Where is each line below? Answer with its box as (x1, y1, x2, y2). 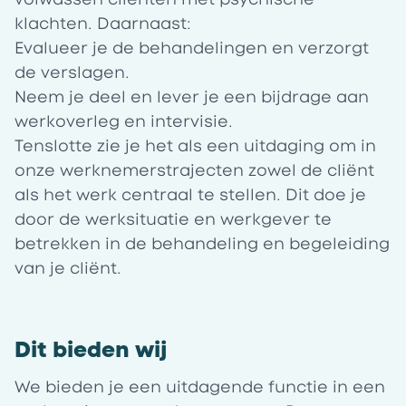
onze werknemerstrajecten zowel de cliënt (14, 159, 374, 181)
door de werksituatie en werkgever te (14, 208, 332, 230)
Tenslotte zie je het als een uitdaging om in (14, 135, 376, 157)
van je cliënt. (14, 257, 121, 279)
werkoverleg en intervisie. (14, 111, 237, 132)
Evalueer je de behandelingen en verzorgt (14, 37, 369, 59)
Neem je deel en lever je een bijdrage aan (14, 86, 369, 108)
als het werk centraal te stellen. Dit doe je (14, 184, 366, 206)
